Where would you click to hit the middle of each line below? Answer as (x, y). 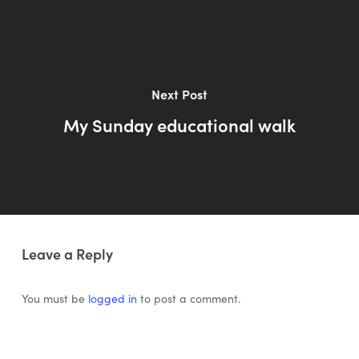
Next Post (179, 94)
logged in (112, 298)
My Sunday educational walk (179, 125)
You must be (54, 298)
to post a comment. (188, 298)
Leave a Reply (67, 253)
